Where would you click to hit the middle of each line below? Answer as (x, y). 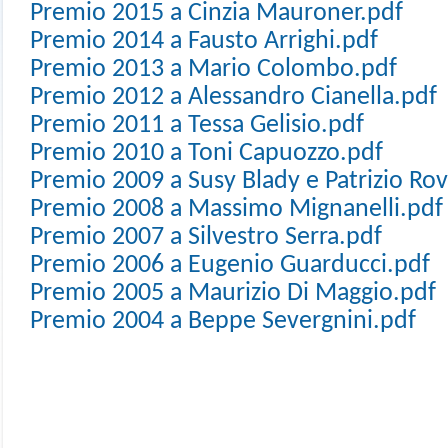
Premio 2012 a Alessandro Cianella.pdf (233, 97)
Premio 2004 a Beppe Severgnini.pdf (223, 321)
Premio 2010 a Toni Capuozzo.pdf (206, 153)
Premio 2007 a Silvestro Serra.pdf (206, 237)
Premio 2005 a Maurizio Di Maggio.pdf (233, 293)
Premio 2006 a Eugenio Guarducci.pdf (230, 265)
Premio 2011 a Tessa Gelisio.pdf (197, 125)
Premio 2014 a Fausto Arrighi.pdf (204, 41)
